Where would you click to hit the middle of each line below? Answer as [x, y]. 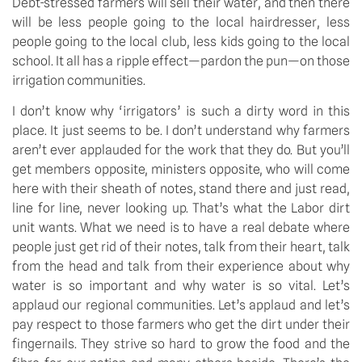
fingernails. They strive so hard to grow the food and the [181, 344]
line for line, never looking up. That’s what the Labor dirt [181, 208]
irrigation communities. [79, 80]
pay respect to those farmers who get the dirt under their [181, 325]
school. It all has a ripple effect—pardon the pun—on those [181, 61]
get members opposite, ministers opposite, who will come [181, 170]
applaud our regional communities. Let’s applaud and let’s [181, 305]
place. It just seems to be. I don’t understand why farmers [181, 131]
